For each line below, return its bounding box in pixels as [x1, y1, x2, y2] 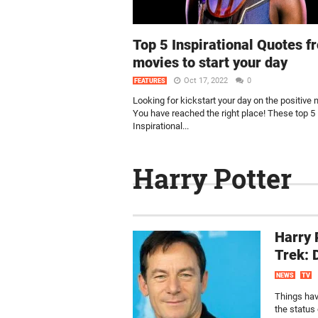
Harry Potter [133, 160, 292, 196]
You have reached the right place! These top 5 [133, 108, 315, 119]
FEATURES [134, 77, 165, 84]
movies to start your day [133, 54, 287, 71]
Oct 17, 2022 [184, 76, 230, 85]
